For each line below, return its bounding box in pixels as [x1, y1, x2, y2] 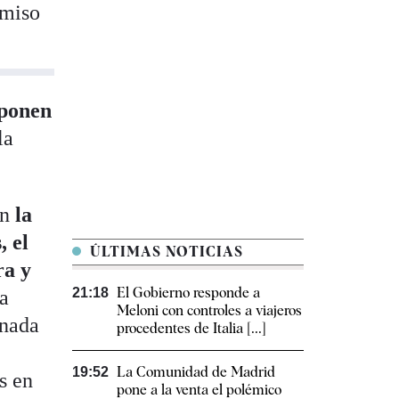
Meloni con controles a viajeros [117, 302, 302, 320]
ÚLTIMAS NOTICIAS [85, 243, 243, 261]
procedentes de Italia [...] [117, 320, 266, 338]
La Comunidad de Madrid [117, 363, 275, 381]
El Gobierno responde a [117, 284, 260, 302]
